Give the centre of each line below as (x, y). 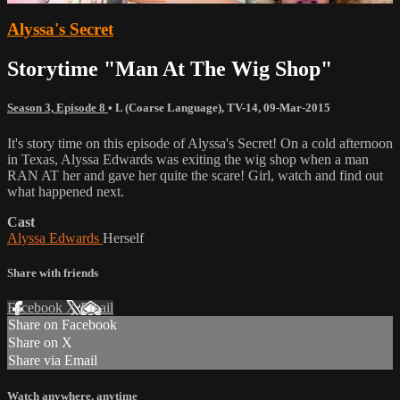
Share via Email (53, 360)
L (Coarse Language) (168, 108)
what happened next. (66, 191)
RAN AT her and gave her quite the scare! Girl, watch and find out (195, 175)
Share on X (40, 342)
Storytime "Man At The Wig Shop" (170, 69)
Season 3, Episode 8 (58, 108)
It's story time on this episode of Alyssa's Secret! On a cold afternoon (200, 143)
